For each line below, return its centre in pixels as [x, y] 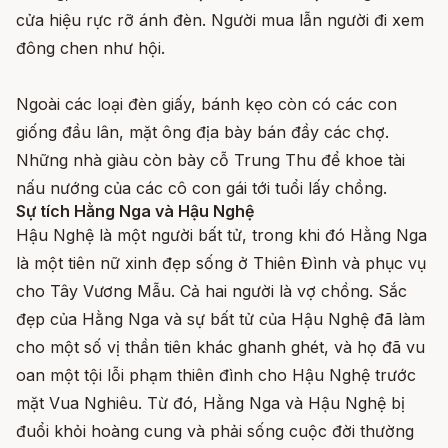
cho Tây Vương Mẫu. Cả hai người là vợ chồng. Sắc [211, 290]
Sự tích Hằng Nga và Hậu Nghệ [135, 210]
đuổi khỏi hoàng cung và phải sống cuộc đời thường [215, 430]
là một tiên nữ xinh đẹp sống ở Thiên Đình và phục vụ [221, 262]
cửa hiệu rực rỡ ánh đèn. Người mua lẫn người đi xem [220, 19]
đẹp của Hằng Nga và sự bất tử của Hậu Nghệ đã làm [220, 318]
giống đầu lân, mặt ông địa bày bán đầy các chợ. [202, 131]
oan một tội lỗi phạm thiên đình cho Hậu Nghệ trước [216, 374]
